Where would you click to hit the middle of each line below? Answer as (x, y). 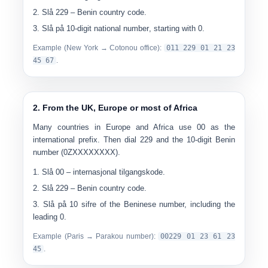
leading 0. (50, 217)
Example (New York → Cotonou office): (97, 48)
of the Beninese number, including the (167, 204)
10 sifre (83, 204)
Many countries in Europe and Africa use (112, 127)
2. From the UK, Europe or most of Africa (115, 108)
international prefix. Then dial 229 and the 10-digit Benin (134, 140)
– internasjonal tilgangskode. (115, 172)
